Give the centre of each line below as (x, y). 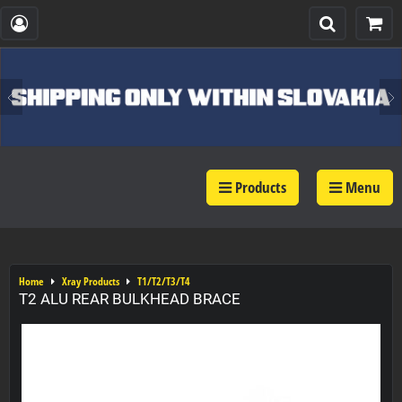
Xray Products (91, 281)
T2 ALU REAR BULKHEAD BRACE (130, 299)
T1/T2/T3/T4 (164, 281)
